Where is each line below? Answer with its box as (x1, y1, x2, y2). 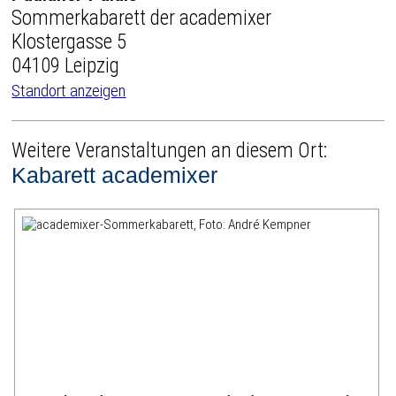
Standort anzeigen (11, 80, 126, 101)
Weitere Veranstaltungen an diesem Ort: (11, 139, 328, 164)
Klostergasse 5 (11, 29, 127, 54)
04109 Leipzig (11, 53, 120, 78)
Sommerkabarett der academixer (11, 5, 272, 30)
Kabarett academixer (11, 163, 218, 188)
